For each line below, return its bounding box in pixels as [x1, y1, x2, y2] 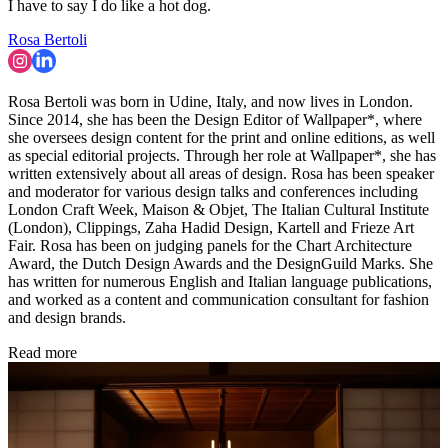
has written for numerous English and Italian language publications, [8, 273, 432, 291]
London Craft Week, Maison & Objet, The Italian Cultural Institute [8, 201, 429, 219]
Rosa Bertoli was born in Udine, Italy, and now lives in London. [8, 93, 413, 111]
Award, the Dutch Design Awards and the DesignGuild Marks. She [8, 255, 433, 273]
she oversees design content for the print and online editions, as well [8, 129, 435, 147]
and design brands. [8, 309, 126, 327]
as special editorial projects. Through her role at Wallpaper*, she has [8, 147, 436, 165]
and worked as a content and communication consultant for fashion [8, 291, 429, 309]
